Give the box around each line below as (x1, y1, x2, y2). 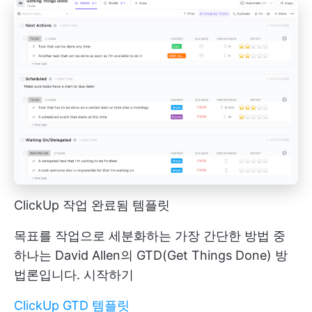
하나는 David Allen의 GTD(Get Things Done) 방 (14, 248, 288, 263)
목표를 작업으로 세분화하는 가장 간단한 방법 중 (14, 228, 286, 244)
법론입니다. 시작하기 (14, 267, 134, 283)
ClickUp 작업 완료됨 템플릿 (14, 198, 170, 213)
